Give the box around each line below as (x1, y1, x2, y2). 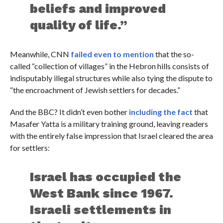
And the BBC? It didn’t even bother (9, 107, 129, 117)
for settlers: (9, 143, 50, 153)
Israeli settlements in (30, 202, 172, 218)
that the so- (153, 49, 194, 59)
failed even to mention (70, 49, 154, 59)
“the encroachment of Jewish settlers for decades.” (9, 85, 180, 95)
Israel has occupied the (30, 169, 182, 185)
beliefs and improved (30, 1, 166, 16)
